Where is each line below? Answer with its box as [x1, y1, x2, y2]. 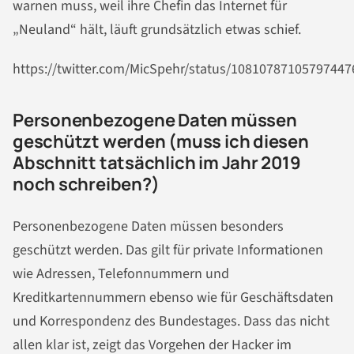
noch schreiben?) [13, 172, 160, 197]
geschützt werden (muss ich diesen [13, 130, 309, 154]
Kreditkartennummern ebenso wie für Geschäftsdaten [13, 288, 333, 308]
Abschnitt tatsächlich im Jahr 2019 [13, 151, 301, 175]
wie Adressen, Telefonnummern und [13, 264, 229, 284]
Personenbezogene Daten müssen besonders [13, 217, 284, 237]
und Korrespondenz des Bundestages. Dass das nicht [13, 311, 330, 332]
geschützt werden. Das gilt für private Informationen [13, 240, 323, 261]
